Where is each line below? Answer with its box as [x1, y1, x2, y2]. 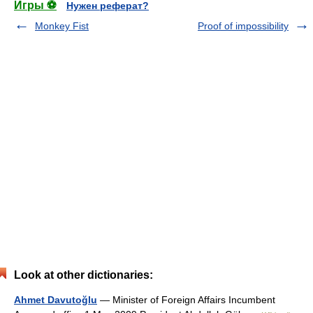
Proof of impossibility [198, 20, 289, 31]
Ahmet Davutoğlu [14, 294, 97, 305]
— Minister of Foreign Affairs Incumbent [97, 294, 275, 305]
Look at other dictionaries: [14, 269, 153, 281]
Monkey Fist [35, 20, 89, 31]
